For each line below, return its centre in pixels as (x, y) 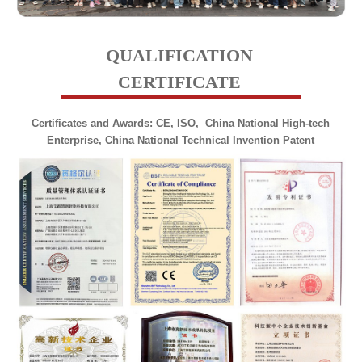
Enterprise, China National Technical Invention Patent (181, 141)
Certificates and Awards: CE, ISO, (119, 124)
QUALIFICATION (179, 56)
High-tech (306, 124)
